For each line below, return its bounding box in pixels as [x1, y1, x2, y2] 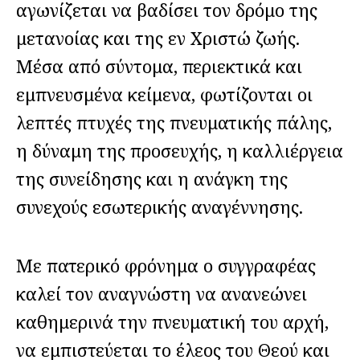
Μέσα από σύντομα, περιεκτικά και [16, 53, 302, 78]
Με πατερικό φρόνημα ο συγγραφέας [16, 253, 316, 278]
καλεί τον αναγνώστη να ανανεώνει [16, 281, 307, 306]
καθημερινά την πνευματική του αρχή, [16, 309, 329, 334]
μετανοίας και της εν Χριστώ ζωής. [16, 25, 300, 50]
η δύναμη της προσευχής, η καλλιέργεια [16, 137, 343, 162]
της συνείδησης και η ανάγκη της [16, 166, 288, 190]
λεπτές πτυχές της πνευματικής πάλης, [16, 109, 332, 134]
